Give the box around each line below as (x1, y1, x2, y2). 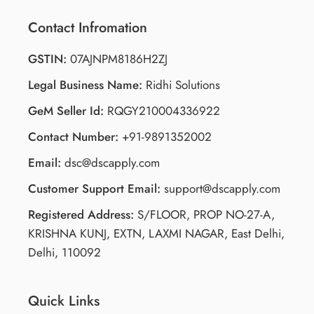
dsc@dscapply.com (61, 153, 160, 171)
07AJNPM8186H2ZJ (67, 50, 168, 67)
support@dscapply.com (161, 179, 280, 197)
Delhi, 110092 (28, 243, 101, 261)
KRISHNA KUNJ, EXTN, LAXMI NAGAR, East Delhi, (28, 224, 285, 242)
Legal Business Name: (28, 76, 142, 93)
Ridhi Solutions (142, 76, 220, 93)
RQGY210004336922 (104, 102, 220, 119)
